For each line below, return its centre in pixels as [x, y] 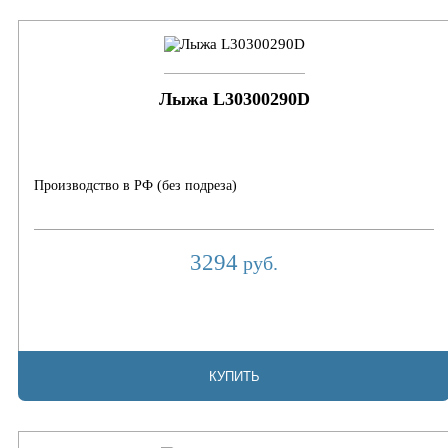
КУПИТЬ [234, 376]
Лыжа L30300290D [234, 99]
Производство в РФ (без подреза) [135, 186]
